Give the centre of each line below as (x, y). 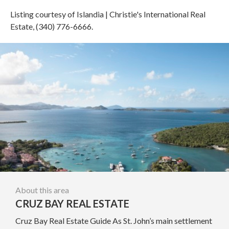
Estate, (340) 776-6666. (52, 26)
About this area (42, 190)
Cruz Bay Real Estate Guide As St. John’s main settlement (114, 220)
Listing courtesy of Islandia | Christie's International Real (108, 14)
